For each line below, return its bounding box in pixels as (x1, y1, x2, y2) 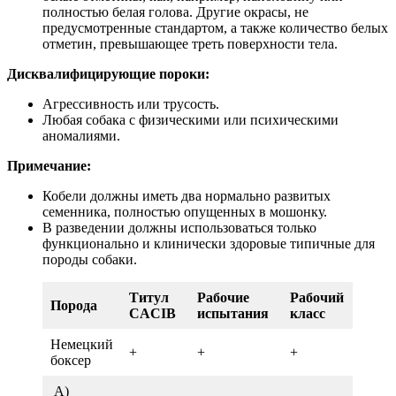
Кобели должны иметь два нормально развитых (42, 187, 331, 203)
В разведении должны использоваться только (42, 219, 316, 235)
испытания (197, 305, 269, 321)
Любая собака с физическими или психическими (42, 111, 339, 127)
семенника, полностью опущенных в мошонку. (42, 203, 327, 219)
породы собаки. (42, 251, 137, 267)
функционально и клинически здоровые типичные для (42, 235, 375, 251)
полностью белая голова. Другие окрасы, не (42, 4, 308, 19)
